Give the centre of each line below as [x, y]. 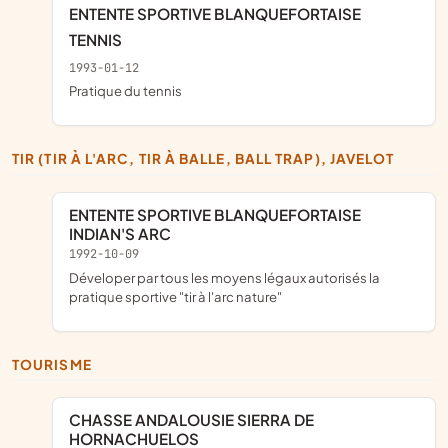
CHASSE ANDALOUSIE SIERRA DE [75, 420]
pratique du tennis [129, 91]
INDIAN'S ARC [120, 233]
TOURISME [56, 364]
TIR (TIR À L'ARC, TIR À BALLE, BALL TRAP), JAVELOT [207, 159]
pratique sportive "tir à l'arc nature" [175, 296]
